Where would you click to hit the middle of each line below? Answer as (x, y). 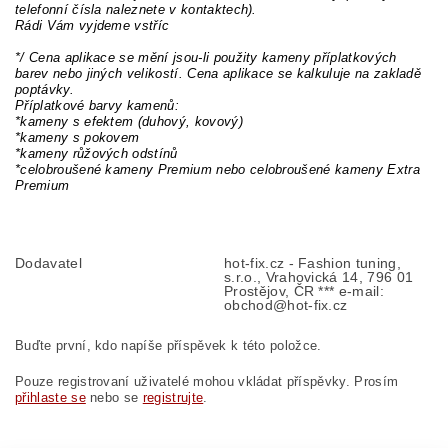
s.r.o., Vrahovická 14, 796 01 (319, 277)
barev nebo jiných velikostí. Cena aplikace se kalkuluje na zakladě (218, 74)
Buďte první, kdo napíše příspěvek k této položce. (168, 346)
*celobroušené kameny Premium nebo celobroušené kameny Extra (217, 170)
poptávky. (44, 90)
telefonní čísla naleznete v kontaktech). (136, 10)
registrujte (173, 398)
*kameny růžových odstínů (96, 154)
